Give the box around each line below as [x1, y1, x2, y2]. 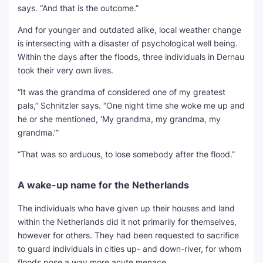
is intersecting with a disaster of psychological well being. [18, 38, 238, 48]
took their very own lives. [18, 65, 113, 75]
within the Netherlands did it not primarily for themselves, [18, 217, 237, 227]
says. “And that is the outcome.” [18, 3, 139, 13]
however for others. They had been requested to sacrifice [18, 230, 239, 240]
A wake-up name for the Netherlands [18, 179, 189, 191]
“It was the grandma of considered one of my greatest [18, 87, 225, 97]
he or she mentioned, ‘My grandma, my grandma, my [18, 114, 221, 124]
